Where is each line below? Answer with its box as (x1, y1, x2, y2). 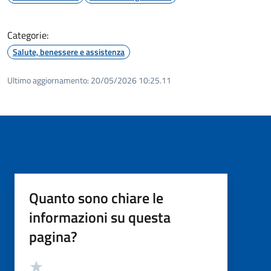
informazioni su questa (29, 206, 171, 228)
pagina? (29, 225, 77, 247)
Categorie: (7, 27, 48, 42)
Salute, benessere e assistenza (13, 45, 125, 58)
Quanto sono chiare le (29, 186, 163, 209)
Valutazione (28, 256, 70, 269)
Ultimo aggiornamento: (7, 73, 89, 87)
